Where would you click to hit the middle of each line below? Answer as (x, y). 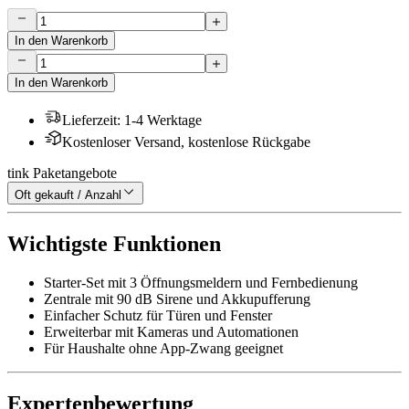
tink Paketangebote (62, 173)
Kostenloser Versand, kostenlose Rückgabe (186, 142)
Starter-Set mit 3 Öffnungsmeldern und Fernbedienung (201, 283)
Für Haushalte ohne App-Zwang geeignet (163, 349)
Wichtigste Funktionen (114, 244)
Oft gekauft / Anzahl (68, 195)
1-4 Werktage (163, 121)
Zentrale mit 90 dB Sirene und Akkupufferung (177, 299)
